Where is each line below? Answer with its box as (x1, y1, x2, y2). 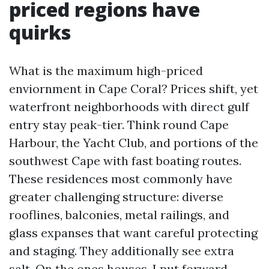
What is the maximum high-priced (9, 63, 203, 78)
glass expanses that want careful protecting (9, 225, 258, 240)
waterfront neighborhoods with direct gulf (9, 99, 249, 114)
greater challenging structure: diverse (9, 189, 223, 204)
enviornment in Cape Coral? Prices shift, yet (9, 81, 258, 96)
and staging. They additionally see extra (9, 243, 234, 258)
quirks (9, 19, 71, 45)
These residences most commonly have (9, 171, 232, 186)
